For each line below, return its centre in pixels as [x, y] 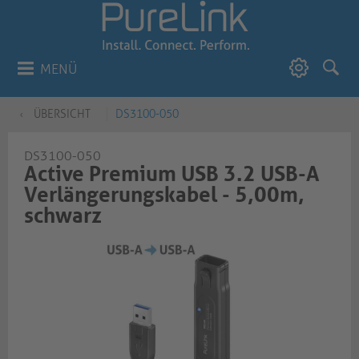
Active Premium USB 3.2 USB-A [172, 174]
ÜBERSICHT [62, 114]
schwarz [63, 216]
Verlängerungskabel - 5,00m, [164, 195]
